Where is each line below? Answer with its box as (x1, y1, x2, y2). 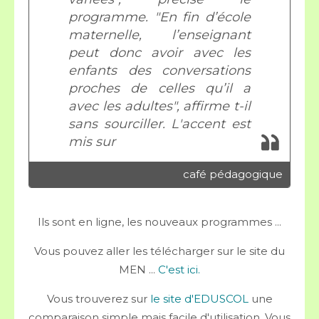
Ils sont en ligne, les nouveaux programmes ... (38, 215, 281, 229)
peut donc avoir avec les (68, 45, 251, 61)
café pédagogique (183, 167, 283, 181)
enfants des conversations (68, 63, 251, 78)
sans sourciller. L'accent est (68, 116, 251, 132)
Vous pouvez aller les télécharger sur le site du (34, 244, 285, 258)
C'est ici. (158, 263, 200, 276)
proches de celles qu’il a (68, 80, 251, 96)
